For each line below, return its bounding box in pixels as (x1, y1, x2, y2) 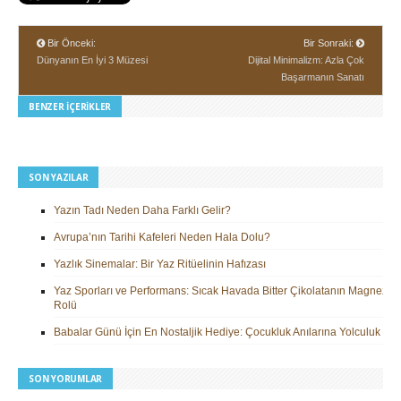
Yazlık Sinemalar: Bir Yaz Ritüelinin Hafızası (54, 258, 266, 271)
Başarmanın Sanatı (281, 72, 364, 83)
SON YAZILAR (29, 171, 89, 184)
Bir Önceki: (45, 38, 96, 49)
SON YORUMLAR (29, 372, 102, 386)
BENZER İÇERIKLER (29, 100, 111, 114)
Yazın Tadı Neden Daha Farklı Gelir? (54, 204, 231, 218)
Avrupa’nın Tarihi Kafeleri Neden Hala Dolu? (54, 231, 270, 244)
